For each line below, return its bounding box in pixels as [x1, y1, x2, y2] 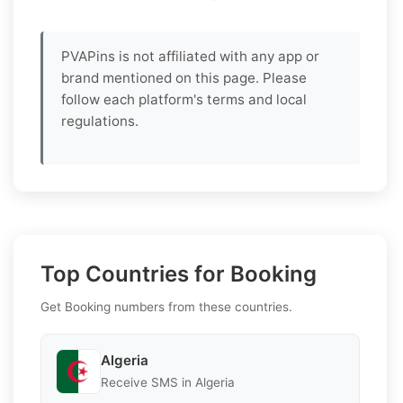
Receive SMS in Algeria [101, 375, 235, 390]
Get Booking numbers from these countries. [40, 299, 292, 314]
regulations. [61, 112, 139, 130]
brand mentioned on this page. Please [61, 68, 307, 86]
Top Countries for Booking [40, 260, 317, 287]
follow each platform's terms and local [61, 90, 307, 108]
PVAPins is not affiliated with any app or [61, 47, 319, 65]
